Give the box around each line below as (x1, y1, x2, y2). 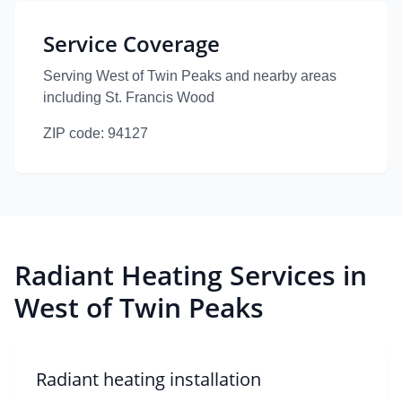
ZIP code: (43, 126, 104, 141)
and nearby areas (225, 68, 336, 83)
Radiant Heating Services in (14, 257, 367, 293)
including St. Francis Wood (43, 90, 214, 105)
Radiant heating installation (36, 367, 261, 391)
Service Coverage (43, 29, 220, 58)
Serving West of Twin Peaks (43, 68, 225, 83)
